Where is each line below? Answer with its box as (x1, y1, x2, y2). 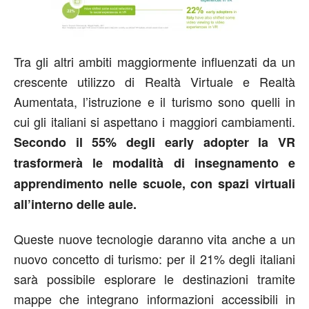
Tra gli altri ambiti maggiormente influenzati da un (14, 52, 295, 70)
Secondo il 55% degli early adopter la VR (14, 132, 295, 151)
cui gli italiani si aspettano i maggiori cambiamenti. (14, 112, 295, 130)
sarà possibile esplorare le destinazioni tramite (14, 269, 295, 288)
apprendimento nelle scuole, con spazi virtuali (14, 174, 295, 192)
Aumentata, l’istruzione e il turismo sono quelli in (14, 92, 295, 110)
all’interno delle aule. (14, 195, 137, 213)
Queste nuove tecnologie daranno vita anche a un (14, 229, 295, 248)
